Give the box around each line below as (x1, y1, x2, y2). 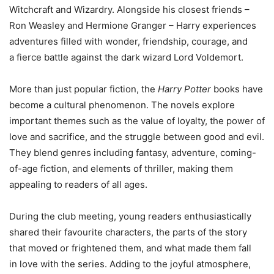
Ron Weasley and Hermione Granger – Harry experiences (9, 20, 256, 31)
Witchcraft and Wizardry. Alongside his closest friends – (9, 4, 250, 15)
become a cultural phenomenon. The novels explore (9, 99, 235, 111)
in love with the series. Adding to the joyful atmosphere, (9, 258, 251, 270)
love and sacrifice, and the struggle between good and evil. (9, 131, 264, 143)
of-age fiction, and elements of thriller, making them (9, 163, 233, 174)
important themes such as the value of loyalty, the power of (9, 115, 265, 127)
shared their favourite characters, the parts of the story (9, 226, 247, 238)
